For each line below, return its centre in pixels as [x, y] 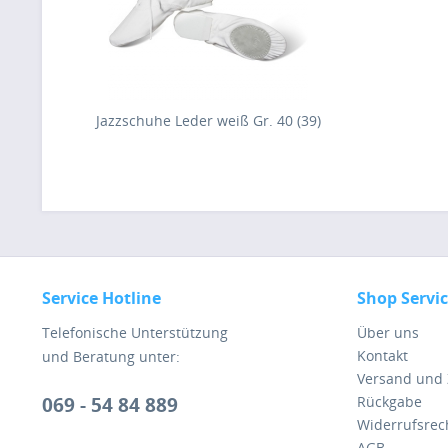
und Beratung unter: [111, 356]
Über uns [388, 332]
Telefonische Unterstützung [135, 332]
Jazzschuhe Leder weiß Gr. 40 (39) [208, 120]
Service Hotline [101, 298]
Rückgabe [389, 401]
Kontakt [382, 355]
